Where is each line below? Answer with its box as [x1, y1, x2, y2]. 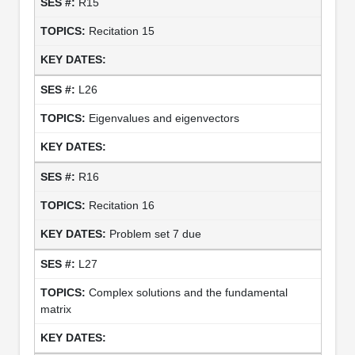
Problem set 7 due [109, 227, 201, 240]
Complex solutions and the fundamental [88, 285, 288, 299]
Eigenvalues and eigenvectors [88, 111, 239, 124]
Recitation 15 [88, 24, 155, 37]
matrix [40, 302, 71, 315]
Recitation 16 [88, 198, 155, 212]
